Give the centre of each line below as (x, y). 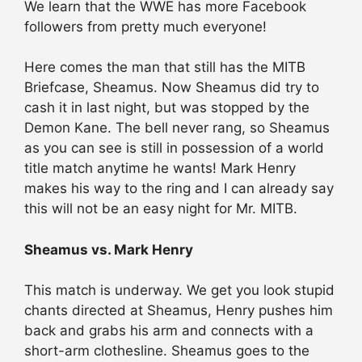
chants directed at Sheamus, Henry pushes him (179, 311)
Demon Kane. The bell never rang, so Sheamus (177, 128)
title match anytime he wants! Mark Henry (160, 168)
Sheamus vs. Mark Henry (109, 249)
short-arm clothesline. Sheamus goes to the (167, 351)
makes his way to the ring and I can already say (179, 189)
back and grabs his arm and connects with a (169, 331)
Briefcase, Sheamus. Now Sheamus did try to (172, 88)
